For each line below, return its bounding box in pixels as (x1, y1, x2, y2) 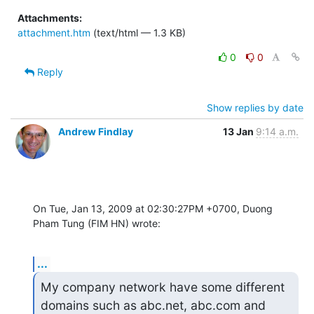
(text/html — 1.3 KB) (90, 26, 186, 39)
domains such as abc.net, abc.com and (40, 297, 266, 313)
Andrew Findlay (58, 125, 133, 137)
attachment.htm (18, 26, 90, 39)
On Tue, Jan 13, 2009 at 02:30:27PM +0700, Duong (33, 202, 273, 214)
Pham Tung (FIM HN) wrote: (33, 217, 161, 229)
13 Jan (223, 125, 256, 137)
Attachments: (18, 11, 82, 24)
